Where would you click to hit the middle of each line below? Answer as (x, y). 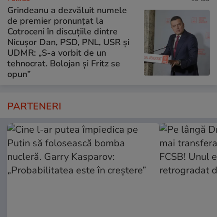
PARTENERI (34, 107)
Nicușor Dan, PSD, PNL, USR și (68, 42)
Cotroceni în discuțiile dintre (62, 32)
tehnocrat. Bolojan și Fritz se (64, 64)
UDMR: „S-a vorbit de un (57, 53)
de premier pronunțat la (55, 21)
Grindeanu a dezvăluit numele (67, 10)
